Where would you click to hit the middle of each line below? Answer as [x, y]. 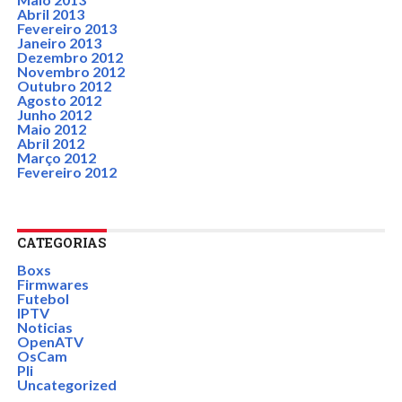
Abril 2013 [50, 14]
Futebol [43, 298]
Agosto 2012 [59, 100]
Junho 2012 [54, 114]
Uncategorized [66, 385]
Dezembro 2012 [70, 57]
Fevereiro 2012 [66, 172]
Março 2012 [56, 157]
